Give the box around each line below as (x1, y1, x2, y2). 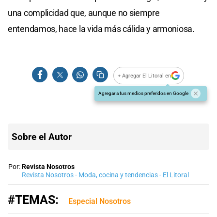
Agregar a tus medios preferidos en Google (98, 91, 188, 96)
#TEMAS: (8, 193, 59, 207)
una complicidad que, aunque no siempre (8, 8, 160, 18)
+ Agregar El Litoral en (118, 72, 171, 79)
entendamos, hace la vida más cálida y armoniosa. (8, 24, 195, 34)
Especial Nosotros (68, 197, 131, 206)
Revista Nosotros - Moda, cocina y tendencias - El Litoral (22, 171, 189, 180)
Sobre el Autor (12, 131, 72, 143)
